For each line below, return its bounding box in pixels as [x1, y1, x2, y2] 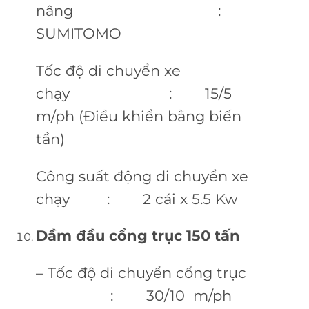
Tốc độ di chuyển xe [35, 61, 181, 79]
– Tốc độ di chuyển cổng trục [35, 264, 246, 282]
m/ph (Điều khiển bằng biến [35, 107, 241, 125]
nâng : [35, 1, 250, 19]
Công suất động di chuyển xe [35, 167, 248, 185]
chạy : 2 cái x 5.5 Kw [35, 190, 237, 208]
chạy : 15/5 [35, 84, 232, 102]
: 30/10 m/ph [35, 287, 232, 305]
